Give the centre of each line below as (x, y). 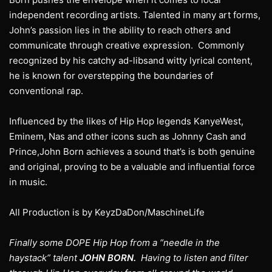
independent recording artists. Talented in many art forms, (135, 15)
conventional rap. (46, 91)
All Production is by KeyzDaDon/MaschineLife (107, 212)
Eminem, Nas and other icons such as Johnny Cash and (127, 137)
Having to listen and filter (193, 258)
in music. (28, 182)
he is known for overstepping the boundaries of (111, 76)
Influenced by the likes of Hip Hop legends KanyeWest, (126, 121)
